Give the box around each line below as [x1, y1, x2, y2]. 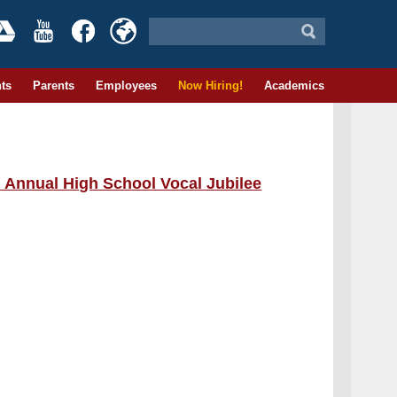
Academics [263, 79, 324, 92]
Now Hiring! [177, 79, 243, 92]
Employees [95, 79, 157, 92]
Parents [32, 79, 74, 92]
